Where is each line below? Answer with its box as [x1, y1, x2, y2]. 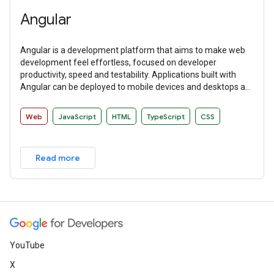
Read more [35, 152, 80, 164]
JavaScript [58, 112, 96, 122]
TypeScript [147, 112, 185, 122]
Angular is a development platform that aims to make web [20, 45, 245, 56]
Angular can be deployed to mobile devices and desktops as [20, 82, 250, 92]
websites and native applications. [20, 94, 147, 105]
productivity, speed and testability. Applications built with [20, 70, 236, 80]
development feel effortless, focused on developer [20, 57, 217, 68]
